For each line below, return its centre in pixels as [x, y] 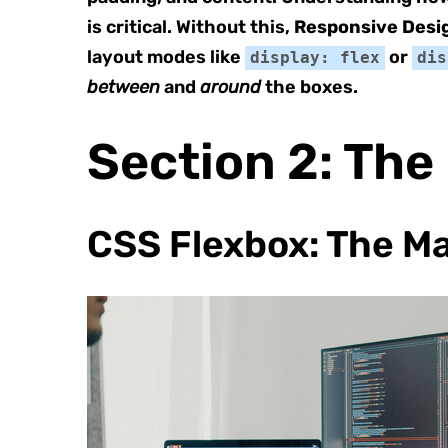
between [123, 87]
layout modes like [166, 57]
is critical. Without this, [190, 27]
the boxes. [309, 87]
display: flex [315, 58]
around [230, 87]
